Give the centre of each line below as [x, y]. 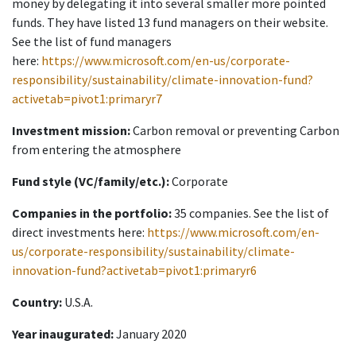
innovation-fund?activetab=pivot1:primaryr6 [134, 271]
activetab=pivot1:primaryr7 [87, 99]
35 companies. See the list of [250, 213]
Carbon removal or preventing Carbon [235, 131]
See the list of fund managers [92, 42]
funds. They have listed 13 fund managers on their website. [170, 23]
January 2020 [150, 334]
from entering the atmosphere [97, 150]
